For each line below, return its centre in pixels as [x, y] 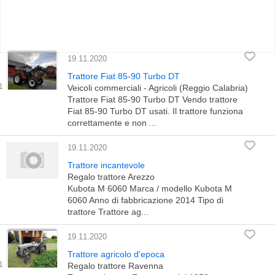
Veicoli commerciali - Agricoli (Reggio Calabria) [158, 88]
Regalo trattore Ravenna [115, 266]
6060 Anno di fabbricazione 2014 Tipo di [145, 200]
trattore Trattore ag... [108, 212]
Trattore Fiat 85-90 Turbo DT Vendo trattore [153, 99]
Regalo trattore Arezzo [111, 177]
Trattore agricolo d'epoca [116, 254]
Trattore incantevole [106, 165]
